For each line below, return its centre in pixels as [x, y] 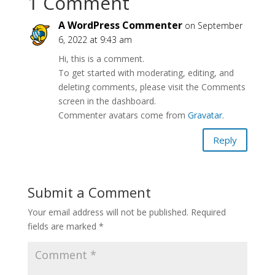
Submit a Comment [89, 192]
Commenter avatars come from [123, 115]
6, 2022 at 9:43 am [95, 40]
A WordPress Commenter [120, 25]
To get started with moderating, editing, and [146, 73]
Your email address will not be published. [108, 212]
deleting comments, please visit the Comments [152, 87]
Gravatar [205, 115]
